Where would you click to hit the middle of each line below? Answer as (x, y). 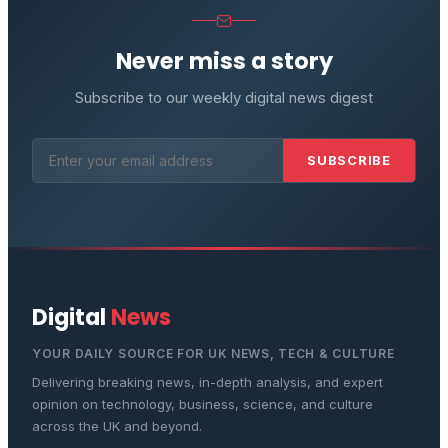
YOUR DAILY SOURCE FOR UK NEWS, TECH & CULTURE (213, 353)
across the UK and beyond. (117, 425)
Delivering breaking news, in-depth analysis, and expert (207, 381)
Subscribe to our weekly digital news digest (224, 97)
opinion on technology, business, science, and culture (202, 403)
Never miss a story (224, 60)
